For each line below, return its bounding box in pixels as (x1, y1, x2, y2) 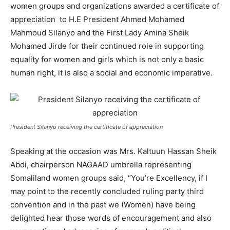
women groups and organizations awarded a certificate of (10, 1, 219, 11)
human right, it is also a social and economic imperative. (10, 68, 215, 78)
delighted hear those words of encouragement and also (10, 213, 212, 223)
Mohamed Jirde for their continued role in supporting (10, 41, 204, 51)
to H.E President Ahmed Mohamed (60, 14, 184, 24)
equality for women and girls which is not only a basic (10, 54, 204, 64)
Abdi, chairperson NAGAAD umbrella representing (10, 160, 191, 169)
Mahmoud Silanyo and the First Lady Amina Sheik (10, 28, 189, 37)
